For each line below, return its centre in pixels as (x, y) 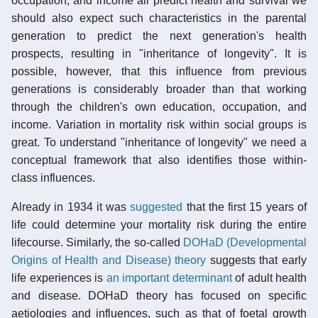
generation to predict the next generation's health (159, 35)
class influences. (53, 177)
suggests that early (256, 260)
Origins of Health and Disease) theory (109, 260)
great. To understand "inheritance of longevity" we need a (159, 142)
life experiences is (59, 278)
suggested (157, 207)
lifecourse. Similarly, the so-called (97, 242)
